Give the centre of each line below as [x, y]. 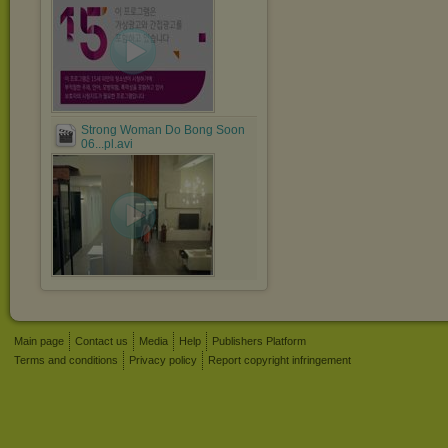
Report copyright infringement [279, 360]
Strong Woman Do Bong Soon [163, 130]
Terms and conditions [66, 360]
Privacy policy [163, 360]
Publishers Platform [259, 341]
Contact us [101, 341]
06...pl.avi [107, 144]
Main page [39, 341]
